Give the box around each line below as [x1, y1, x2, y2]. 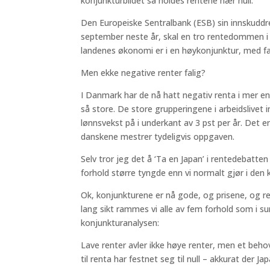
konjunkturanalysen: [81, 216, 160, 228]
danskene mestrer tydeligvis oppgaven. [81, 130, 235, 142]
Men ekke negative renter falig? [81, 66, 206, 78]
